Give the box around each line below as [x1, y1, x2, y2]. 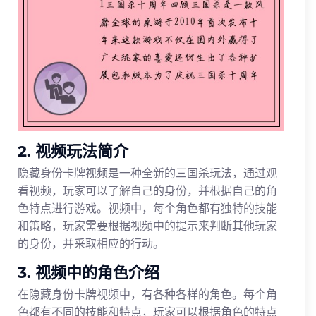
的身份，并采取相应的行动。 [18, 236, 164, 250]
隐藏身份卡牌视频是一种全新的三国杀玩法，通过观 [18, 165, 277, 180]
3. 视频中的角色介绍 [18, 262, 159, 282]
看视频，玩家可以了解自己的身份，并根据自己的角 [18, 183, 277, 197]
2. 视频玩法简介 [18, 141, 128, 161]
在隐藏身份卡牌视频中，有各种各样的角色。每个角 [18, 286, 277, 301]
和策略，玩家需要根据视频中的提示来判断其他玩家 [18, 218, 277, 233]
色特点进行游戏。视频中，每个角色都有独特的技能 [18, 200, 277, 215]
